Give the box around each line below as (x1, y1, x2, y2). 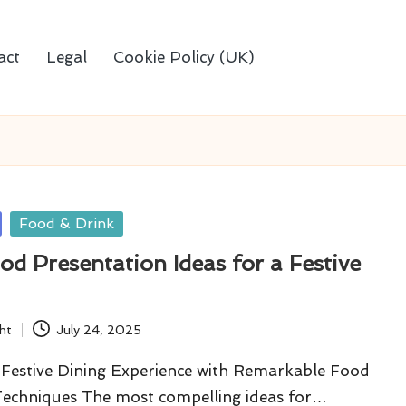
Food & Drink (19, 215, 115, 232)
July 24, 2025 (55, 322, 141, 337)
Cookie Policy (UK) (113, 48, 255, 66)
